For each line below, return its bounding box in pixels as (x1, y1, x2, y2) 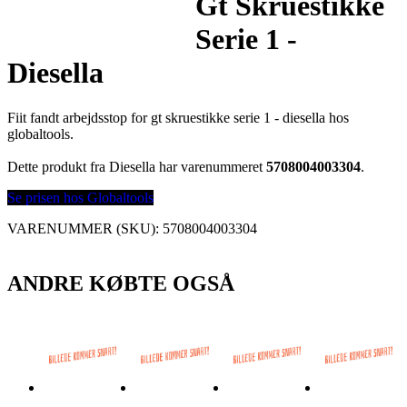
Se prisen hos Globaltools (7, 189, 154, 205)
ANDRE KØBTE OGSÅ (7, 271, 234, 295)
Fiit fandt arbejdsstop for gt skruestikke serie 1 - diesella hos (7, 109, 349, 125)
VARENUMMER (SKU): (7, 220, 163, 236)
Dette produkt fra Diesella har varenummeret (7, 158, 266, 174)
